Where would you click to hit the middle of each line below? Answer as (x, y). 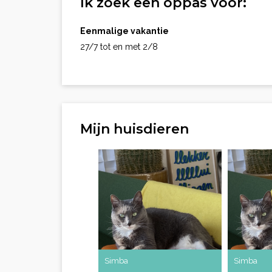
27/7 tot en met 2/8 (119, 47)
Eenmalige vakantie (124, 31)
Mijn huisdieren (134, 129)
